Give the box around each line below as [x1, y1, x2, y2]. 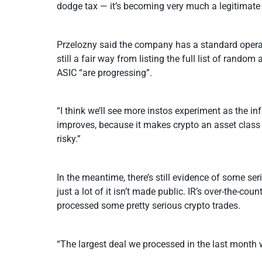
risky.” [57, 133, 81, 145]
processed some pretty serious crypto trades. [57, 199, 240, 211]
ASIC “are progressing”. [57, 67, 152, 78]
